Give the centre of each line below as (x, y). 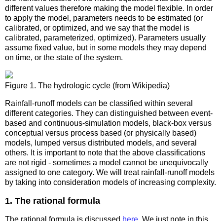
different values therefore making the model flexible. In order (109, 8)
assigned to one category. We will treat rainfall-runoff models (110, 172)
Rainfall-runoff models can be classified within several (99, 103)
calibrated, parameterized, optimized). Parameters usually (105, 37)
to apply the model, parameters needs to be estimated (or (104, 18)
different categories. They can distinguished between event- (109, 113)
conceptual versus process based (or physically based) (101, 133)
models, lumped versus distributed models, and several (101, 143)
